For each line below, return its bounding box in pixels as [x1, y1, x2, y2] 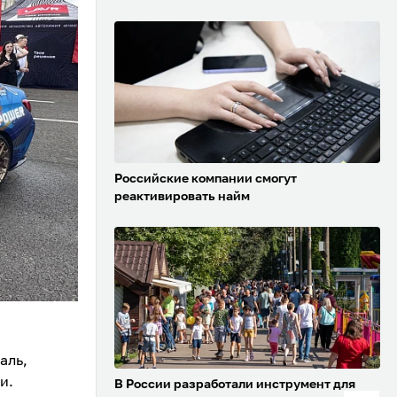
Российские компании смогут [114, 173, 297, 186]
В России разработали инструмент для [114, 378, 355, 392]
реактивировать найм [114, 191, 250, 204]
